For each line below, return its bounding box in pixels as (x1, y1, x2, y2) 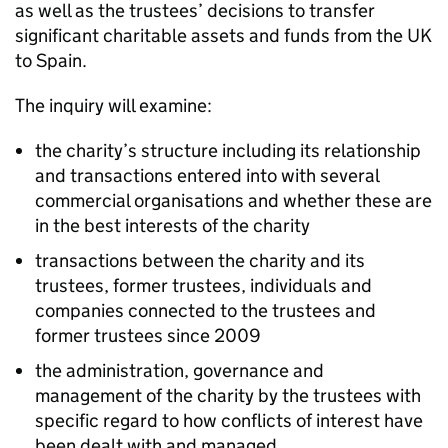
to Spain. (15, 49, 87, 72)
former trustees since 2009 (35, 324, 261, 347)
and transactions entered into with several (35, 164, 379, 187)
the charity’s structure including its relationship (35, 139, 421, 162)
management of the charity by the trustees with (35, 384, 421, 407)
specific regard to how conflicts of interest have (35, 409, 423, 432)
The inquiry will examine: (15, 94, 212, 117)
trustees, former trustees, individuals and (35, 274, 372, 297)
